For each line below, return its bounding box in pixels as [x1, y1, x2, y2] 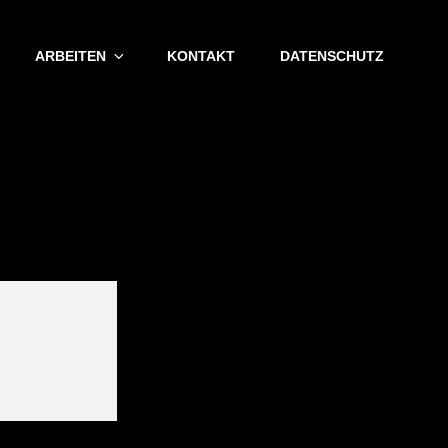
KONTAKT [167, 48, 235, 64]
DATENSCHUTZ [280, 48, 384, 64]
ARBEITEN [35, 48, 106, 64]
